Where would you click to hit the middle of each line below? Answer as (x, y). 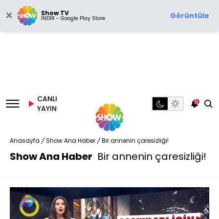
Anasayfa (25, 141)
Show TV (55, 13)
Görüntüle (190, 16)
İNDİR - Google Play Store (73, 18)
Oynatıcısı (41, 214)
